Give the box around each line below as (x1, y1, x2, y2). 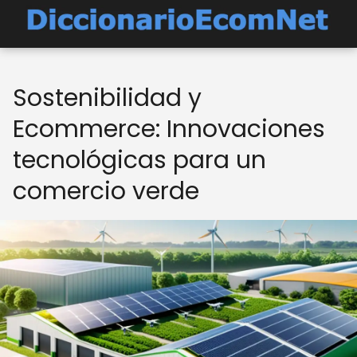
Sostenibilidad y (13, 81, 202, 115)
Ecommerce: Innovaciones (13, 112, 325, 146)
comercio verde (13, 175, 199, 208)
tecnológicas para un (13, 143, 266, 177)
